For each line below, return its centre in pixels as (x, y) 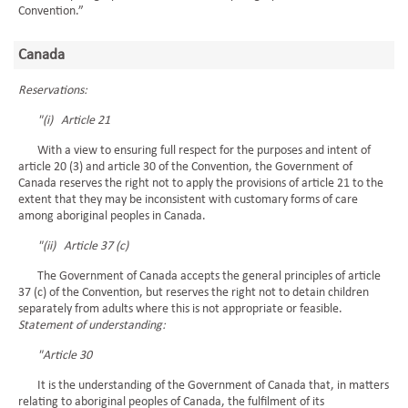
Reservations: (53, 91)
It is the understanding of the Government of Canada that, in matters (204, 386)
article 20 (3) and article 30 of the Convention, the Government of (185, 167)
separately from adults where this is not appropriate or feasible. (180, 309)
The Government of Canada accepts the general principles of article (199, 276)
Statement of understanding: (92, 326)
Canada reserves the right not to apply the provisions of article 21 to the (201, 184)
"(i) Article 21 (74, 121)
